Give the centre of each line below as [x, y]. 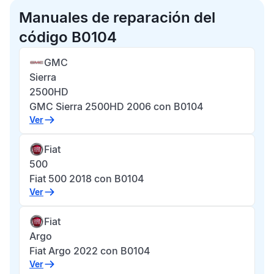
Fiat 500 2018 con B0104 [87, 179]
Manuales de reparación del [117, 17]
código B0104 [68, 37]
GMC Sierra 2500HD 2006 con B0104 [117, 106]
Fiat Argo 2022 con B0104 [90, 251]
